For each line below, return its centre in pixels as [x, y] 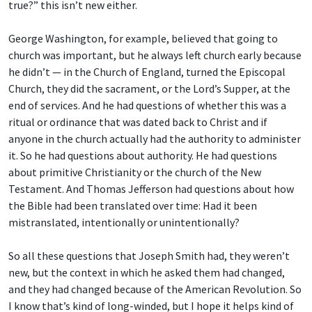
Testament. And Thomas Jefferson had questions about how [151, 189]
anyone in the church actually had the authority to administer [155, 139]
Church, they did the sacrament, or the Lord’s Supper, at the [149, 89]
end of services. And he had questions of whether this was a [147, 106]
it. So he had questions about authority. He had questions [143, 156]
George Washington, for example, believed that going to [143, 39]
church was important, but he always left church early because [155, 55]
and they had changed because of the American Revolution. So [155, 289]
